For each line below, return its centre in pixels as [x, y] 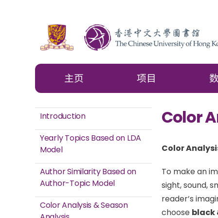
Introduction [63, 116]
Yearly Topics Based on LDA [91, 138]
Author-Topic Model [78, 183]
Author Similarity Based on [88, 172]
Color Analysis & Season [84, 205]
